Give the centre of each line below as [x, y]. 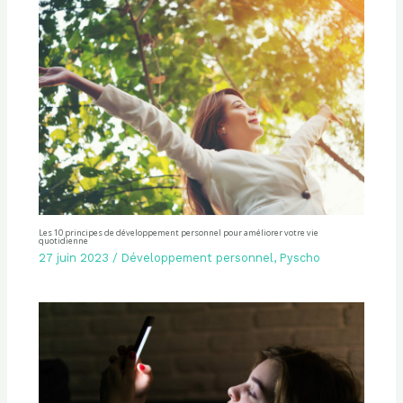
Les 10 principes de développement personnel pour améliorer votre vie [178, 233]
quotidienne [63, 241]
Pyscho [300, 258]
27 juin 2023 [73, 258]
